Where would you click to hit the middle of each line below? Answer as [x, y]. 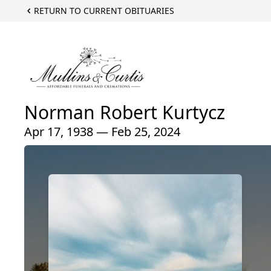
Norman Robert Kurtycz [125, 113]
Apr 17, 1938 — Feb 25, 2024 [102, 132]
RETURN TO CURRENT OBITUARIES [104, 11]
